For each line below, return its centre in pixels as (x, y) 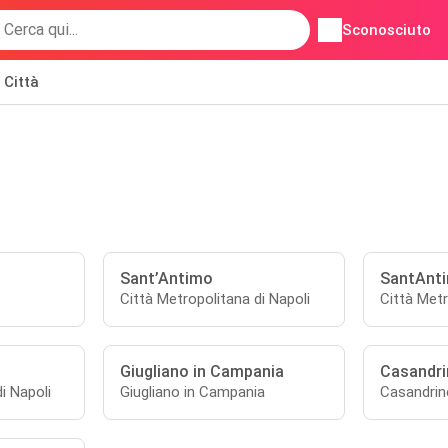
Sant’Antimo (167, 278)
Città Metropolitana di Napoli (215, 299)
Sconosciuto (387, 30)
